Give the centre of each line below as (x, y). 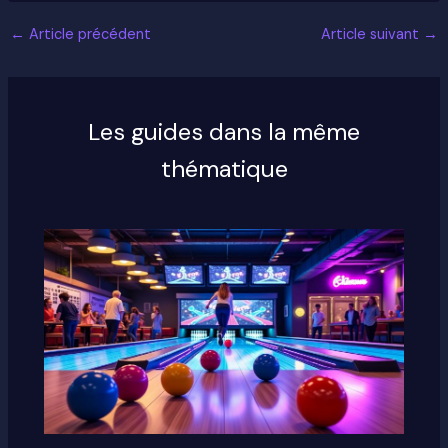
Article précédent (87, 35)
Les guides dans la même (224, 132)
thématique (224, 169)
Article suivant (372, 35)
